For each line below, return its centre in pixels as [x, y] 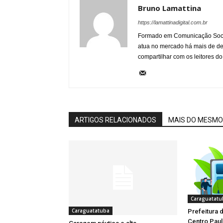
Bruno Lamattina [169, 8]
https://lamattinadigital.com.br [173, 23]
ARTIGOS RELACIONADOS [115, 120]
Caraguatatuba [91, 211]
